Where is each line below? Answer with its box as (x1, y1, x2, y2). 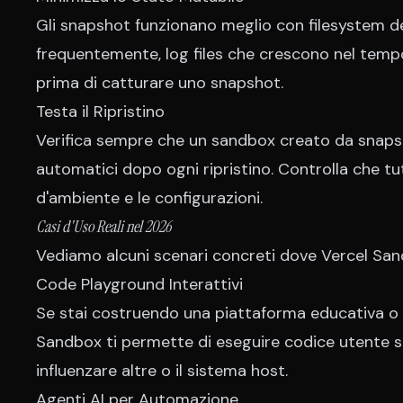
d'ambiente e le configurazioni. (36, 187, 263, 209)
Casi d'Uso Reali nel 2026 (36, 216, 171, 237)
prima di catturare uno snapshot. (36, 72, 283, 94)
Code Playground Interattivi (36, 273, 243, 295)
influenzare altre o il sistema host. (36, 360, 288, 381)
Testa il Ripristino (36, 101, 165, 122)
